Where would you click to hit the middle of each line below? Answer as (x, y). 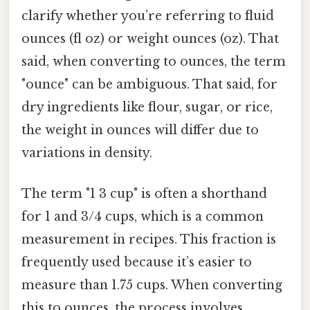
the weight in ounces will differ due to (140, 130)
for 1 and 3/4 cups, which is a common (143, 217)
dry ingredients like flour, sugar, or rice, (147, 108)
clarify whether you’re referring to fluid (148, 16)
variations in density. (87, 153)
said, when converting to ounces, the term (154, 62)
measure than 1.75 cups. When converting (152, 285)
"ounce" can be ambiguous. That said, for (149, 85)
